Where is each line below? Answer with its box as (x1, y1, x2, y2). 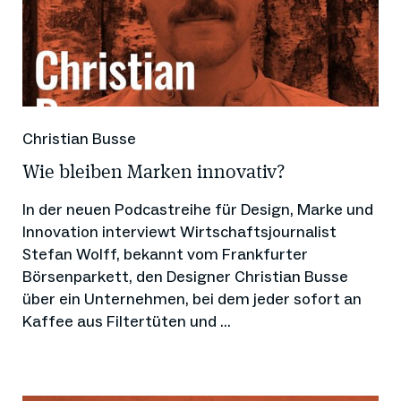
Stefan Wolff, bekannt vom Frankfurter (22, 243, 308, 264)
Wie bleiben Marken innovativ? (22, 162, 286, 183)
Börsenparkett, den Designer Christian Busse (22, 266, 348, 286)
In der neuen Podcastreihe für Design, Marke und (22, 199, 373, 219)
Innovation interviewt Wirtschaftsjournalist (22, 221, 337, 242)
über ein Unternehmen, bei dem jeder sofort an (22, 288, 362, 309)
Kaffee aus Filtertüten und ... (22, 311, 231, 331)
